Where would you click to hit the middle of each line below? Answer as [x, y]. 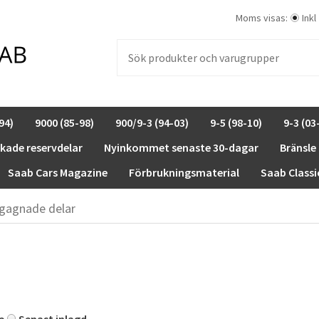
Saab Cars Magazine [58, 172]
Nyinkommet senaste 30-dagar [181, 147]
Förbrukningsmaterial [184, 172]
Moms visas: [262, 18]
